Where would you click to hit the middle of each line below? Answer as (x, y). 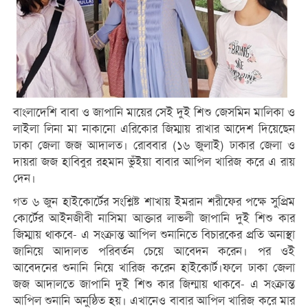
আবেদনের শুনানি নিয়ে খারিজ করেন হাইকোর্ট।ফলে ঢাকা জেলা (154, 267)
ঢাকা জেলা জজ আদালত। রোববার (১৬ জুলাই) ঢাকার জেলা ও (154, 145)
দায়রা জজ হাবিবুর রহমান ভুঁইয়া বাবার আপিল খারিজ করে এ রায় (154, 162)
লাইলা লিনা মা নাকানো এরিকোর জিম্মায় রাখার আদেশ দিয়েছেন (154, 129)
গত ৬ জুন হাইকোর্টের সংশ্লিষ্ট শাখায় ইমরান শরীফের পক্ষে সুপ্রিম (154, 201)
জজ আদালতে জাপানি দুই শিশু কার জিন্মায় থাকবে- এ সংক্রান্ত (154, 284)
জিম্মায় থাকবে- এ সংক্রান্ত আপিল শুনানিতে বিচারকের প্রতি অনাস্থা (154, 234)
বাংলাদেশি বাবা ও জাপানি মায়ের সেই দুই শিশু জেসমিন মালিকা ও (154, 112)
